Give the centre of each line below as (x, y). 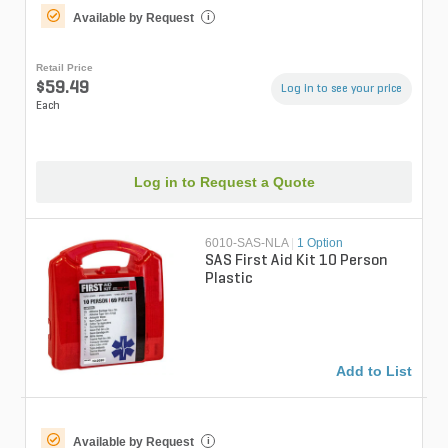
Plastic (229, 279)
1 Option (320, 243)
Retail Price (64, 67)
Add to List (374, 370)
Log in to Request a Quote (224, 182)
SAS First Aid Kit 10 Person (297, 261)
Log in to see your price (341, 88)
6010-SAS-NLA (247, 243)
